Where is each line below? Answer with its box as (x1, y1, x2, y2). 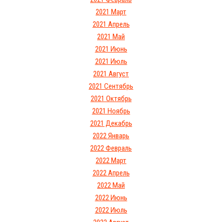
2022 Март (96, 156, 126, 165)
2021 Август (93, 69, 129, 78)
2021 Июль (95, 57, 127, 66)
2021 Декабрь (90, 119, 132, 128)
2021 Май (97, 32, 125, 41)
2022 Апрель (92, 168, 130, 177)
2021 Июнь (95, 45, 127, 54)
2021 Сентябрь (89, 82, 133, 91)
